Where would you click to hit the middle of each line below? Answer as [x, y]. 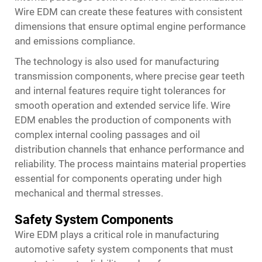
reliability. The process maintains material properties [130, 164]
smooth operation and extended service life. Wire [123, 105]
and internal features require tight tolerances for [120, 91]
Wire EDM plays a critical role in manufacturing [117, 235]
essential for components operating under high [118, 178]
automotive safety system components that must [124, 249]
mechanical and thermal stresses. [89, 193]
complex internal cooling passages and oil [107, 135]
